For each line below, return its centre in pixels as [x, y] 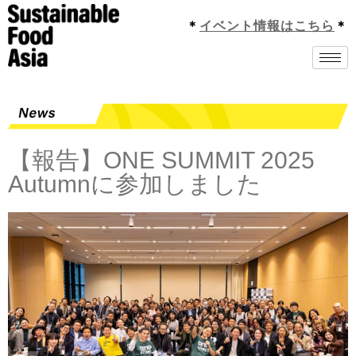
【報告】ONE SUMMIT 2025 [161, 160]
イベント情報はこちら [267, 26]
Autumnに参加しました [135, 184]
